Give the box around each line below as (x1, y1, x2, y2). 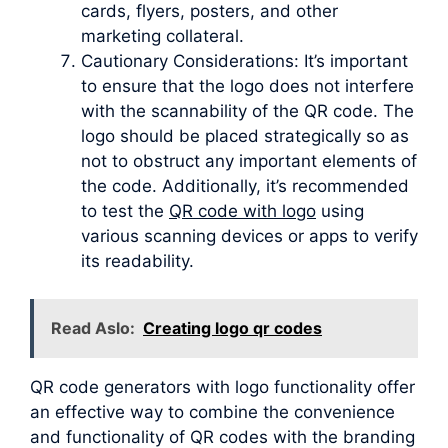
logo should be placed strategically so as (81, 125, 409, 146)
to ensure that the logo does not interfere (81, 75, 414, 96)
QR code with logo (169, 200, 316, 221)
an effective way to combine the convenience (30, 402, 395, 423)
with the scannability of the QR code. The (81, 100, 414, 121)
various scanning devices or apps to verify (81, 225, 418, 246)
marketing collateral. (81, 25, 244, 46)
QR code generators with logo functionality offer (30, 377, 415, 398)
